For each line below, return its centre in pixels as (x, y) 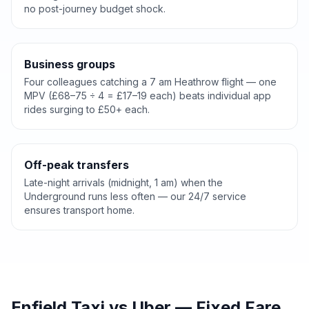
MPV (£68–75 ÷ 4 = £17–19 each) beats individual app (148, 96)
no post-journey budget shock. (95, 9)
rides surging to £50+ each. (87, 109)
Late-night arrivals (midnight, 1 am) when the (123, 182)
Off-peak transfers (77, 165)
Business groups (70, 64)
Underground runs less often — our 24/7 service (135, 196)
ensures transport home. (79, 210)
